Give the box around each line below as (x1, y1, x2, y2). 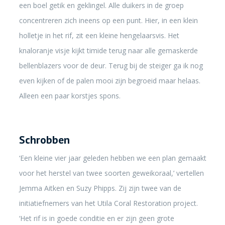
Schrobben (19, 133, 70, 147)
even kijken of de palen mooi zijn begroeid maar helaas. (19, 76, 200, 85)
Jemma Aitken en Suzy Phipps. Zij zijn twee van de (19, 183, 181, 193)
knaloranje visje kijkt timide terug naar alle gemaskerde (19, 46, 198, 55)
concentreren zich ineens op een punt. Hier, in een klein (19, 16, 198, 25)
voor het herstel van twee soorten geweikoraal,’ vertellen (19, 168, 204, 178)
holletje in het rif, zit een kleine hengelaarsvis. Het (19, 31, 179, 40)
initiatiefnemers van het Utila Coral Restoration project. (19, 198, 198, 208)
